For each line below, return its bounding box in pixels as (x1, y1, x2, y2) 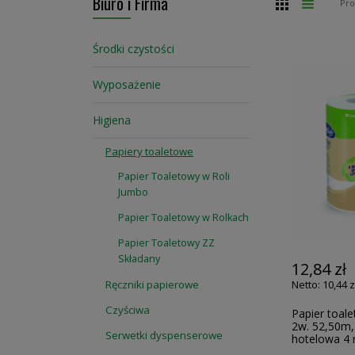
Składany (118, 252, 160, 265)
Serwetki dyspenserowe (105, 328, 223, 342)
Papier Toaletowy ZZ (118, 236, 215, 250)
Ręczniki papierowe (105, 277, 199, 292)
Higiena (93, 113, 131, 128)
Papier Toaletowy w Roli (118, 170, 230, 183)
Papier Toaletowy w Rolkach (118, 211, 249, 224)
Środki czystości (93, 41, 174, 56)
